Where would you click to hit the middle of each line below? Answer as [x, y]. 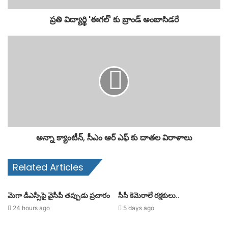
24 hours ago [31, 208]
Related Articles [48, 167]
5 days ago [139, 208]
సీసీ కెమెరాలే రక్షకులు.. [149, 195]
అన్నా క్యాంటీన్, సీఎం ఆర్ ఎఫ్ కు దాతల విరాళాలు [114, 138]
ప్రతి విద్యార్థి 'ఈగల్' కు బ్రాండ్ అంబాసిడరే [114, 20]
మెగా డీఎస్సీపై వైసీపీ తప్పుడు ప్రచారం [59, 195]
